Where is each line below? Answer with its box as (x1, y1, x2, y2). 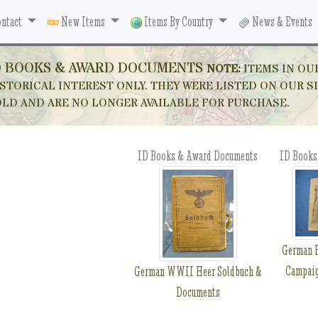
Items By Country (142, 13, 216, 30)
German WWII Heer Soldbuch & (133, 263, 262, 280)
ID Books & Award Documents (138, 148, 258, 164)
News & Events (250, 13, 313, 30)
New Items (59, 13, 108, 30)
